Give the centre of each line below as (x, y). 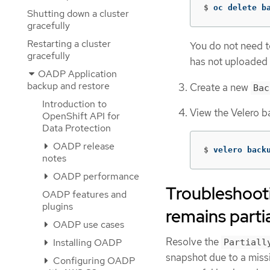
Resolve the (193, 241)
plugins (58, 206)
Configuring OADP (93, 261)
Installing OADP (86, 243)
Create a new (220, 87)
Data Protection (77, 128)
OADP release (83, 146)
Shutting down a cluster (78, 14)
